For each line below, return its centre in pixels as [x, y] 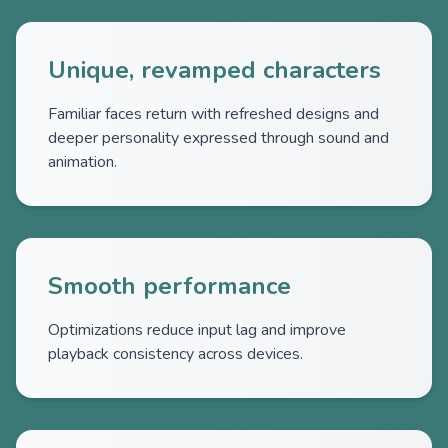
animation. [82, 162]
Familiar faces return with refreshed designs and [213, 114]
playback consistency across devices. [175, 354]
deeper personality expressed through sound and [218, 138]
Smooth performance [169, 286]
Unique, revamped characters [214, 70]
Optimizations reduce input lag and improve [197, 330]
